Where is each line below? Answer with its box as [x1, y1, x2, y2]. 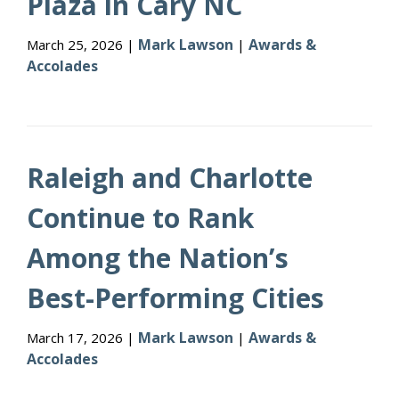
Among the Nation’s [27, 240, 289, 276]
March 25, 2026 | [27, 36, 138, 53]
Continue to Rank [27, 199, 254, 236]
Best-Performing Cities [27, 280, 324, 316]
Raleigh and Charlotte [27, 159, 313, 196]
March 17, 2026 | [27, 329, 138, 346]
